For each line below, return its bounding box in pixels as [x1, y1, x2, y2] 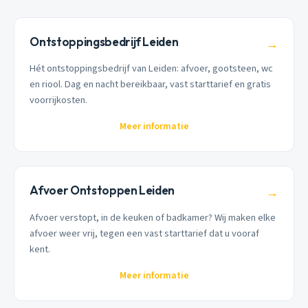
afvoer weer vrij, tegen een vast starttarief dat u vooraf [30, 225, 260, 241]
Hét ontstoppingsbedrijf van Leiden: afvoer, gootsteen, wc [30, 61, 274, 76]
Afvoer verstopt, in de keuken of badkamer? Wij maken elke [30, 210, 276, 225]
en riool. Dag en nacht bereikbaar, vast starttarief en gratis [30, 77, 272, 92]
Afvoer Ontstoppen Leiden [30, 183, 175, 198]
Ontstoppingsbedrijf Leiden [30, 34, 179, 49]
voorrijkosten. [30, 93, 88, 108]
